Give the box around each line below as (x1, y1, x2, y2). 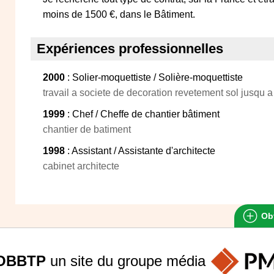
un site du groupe (45, 252, 166, 269)
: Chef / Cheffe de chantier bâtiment (65, 109, 220, 119)
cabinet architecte (43, 161, 119, 171)
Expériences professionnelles (37, 41, 223, 56)
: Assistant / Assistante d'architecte (65, 146, 215, 156)
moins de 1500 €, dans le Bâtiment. (43, 9, 195, 20)
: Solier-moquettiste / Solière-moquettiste (65, 72, 243, 83)
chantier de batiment (43, 124, 131, 135)
